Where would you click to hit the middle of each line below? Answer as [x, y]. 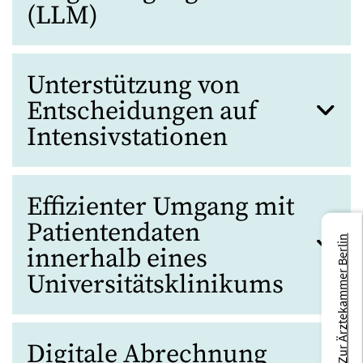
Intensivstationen [127, 137]
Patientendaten [113, 233]
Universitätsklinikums [155, 285]
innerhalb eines [117, 259]
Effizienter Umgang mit [160, 207]
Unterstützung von [133, 85]
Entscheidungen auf [142, 111]
